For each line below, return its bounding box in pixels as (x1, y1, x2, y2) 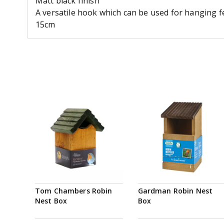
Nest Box (35, 195, 67, 205)
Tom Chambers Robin (35, 185, 112, 195)
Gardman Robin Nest (137, 185, 213, 195)
